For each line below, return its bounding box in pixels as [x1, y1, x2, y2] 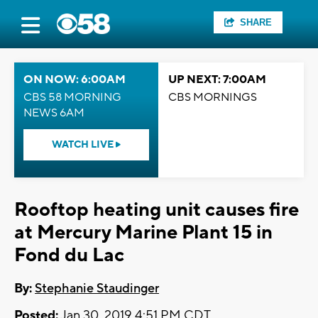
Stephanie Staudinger [35, 280, 159, 297]
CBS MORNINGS [168, 90, 257, 104]
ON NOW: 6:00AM [23, 72, 126, 87]
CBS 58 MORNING [23, 90, 121, 104]
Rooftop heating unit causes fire [14, 197, 299, 222]
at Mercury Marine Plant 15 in [14, 220, 273, 245]
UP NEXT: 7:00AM [168, 72, 266, 87]
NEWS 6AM [23, 106, 84, 120]
